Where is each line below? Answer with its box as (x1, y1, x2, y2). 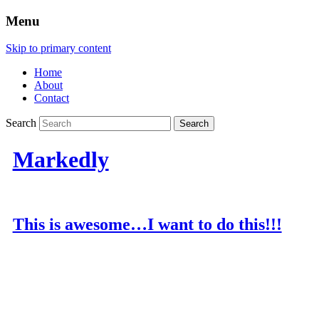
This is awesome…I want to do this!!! (12, 215, 282, 234)
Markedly (12, 146, 109, 172)
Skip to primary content (6, 42, 111, 55)
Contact (34, 92, 69, 105)
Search (6, 117, 36, 130)
